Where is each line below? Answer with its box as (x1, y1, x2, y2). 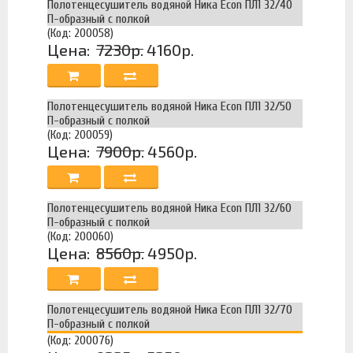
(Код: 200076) (47, 333, 113, 347)
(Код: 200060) (47, 229, 113, 243)
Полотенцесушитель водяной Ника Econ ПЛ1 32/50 (47, 98, 292, 113)
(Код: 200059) (47, 127, 113, 142)
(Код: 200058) (47, 25, 113, 40)
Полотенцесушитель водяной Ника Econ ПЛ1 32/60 (47, 200, 292, 215)
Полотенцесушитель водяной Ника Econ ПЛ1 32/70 (47, 302, 292, 317)
